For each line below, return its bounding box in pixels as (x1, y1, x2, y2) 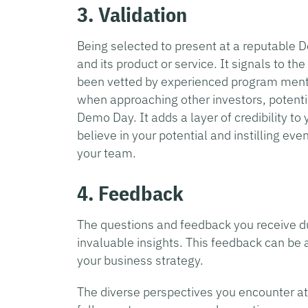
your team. (77, 144, 136, 161)
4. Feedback (77, 179, 184, 206)
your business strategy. (77, 252, 203, 268)
